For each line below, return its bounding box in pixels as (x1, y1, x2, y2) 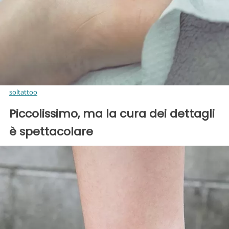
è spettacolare (9, 124, 93, 140)
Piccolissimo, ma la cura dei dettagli (9, 106, 215, 122)
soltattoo (9, 87, 37, 97)
